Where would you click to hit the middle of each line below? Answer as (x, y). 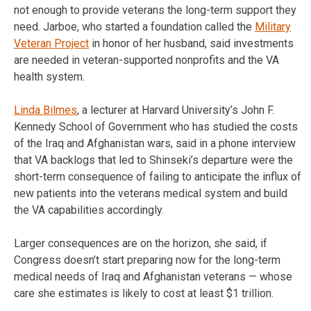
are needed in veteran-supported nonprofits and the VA (146, 60)
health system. (49, 77)
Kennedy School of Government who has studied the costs (156, 127)
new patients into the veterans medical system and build (151, 194)
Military (273, 27)
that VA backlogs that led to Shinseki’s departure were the (153, 160)
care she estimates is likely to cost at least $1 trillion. (144, 294)
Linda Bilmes (45, 110)
